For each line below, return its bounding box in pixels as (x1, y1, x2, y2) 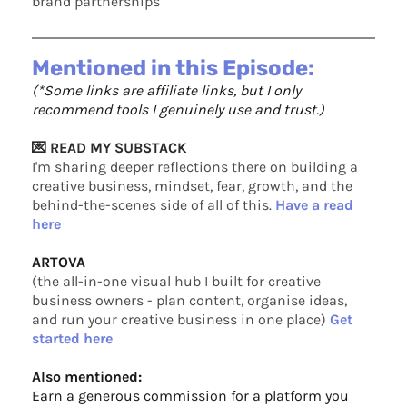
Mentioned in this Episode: (32, 55, 314, 82)
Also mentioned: (32, 368, 142, 386)
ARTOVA (32, 253, 85, 272)
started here (32, 330, 113, 348)
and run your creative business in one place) (32, 311, 330, 329)
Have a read (275, 196, 353, 214)
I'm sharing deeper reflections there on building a (32, 158, 358, 176)
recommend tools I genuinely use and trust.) (32, 101, 324, 119)
